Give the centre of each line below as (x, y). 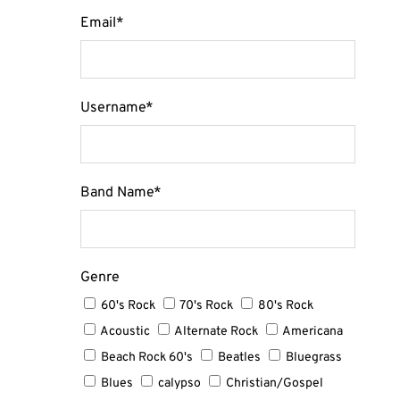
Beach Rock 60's (147, 358)
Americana (312, 332)
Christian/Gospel (275, 383)
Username (113, 108)
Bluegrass (314, 358)
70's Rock (206, 306)
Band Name (117, 193)
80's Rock (286, 306)
